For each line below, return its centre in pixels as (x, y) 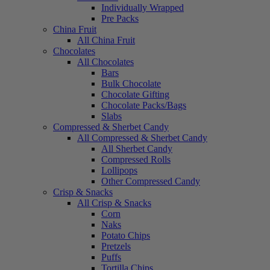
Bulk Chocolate (131, 83)
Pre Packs (120, 18)
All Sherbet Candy (137, 149)
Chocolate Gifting (135, 94)
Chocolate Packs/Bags (144, 105)
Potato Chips (126, 235)
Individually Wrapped (143, 8)
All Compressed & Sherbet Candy (142, 138)
